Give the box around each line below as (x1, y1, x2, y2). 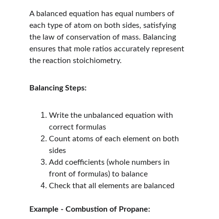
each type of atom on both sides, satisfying (29, 22, 178, 29)
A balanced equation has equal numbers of (29, 10, 176, 18)
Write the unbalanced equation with (49, 111, 175, 119)
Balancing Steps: (29, 84, 87, 92)
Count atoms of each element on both (49, 135, 181, 143)
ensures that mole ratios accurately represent (29, 45, 186, 53)
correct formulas (49, 123, 106, 131)
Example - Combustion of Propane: (29, 205, 150, 213)
